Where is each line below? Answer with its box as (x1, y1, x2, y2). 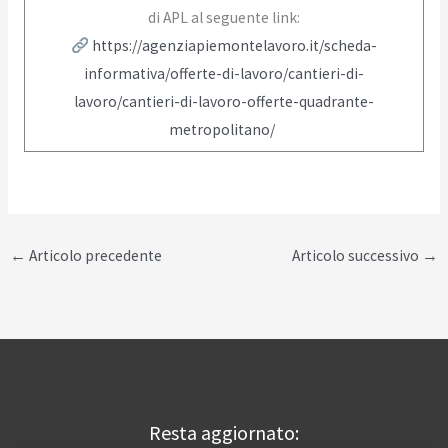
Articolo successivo (291, 246, 422, 266)
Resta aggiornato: (149, 420, 299, 446)
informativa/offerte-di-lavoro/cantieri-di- (83, 64, 364, 84)
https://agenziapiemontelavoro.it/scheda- (91, 36, 377, 56)
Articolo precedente (26, 246, 163, 266)
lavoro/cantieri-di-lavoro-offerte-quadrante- (73, 92, 374, 112)
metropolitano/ (169, 120, 276, 140)
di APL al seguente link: (147, 8, 300, 28)
